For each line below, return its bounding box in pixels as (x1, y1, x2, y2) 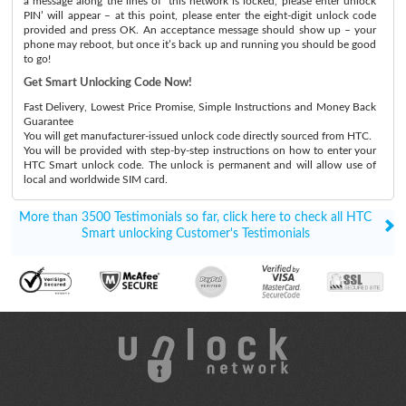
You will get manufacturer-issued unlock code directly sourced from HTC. (23, 130, 372, 141)
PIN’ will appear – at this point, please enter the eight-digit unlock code (23, 9, 377, 21)
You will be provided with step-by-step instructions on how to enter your (23, 144, 377, 156)
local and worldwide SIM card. (23, 173, 168, 185)
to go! (23, 53, 51, 64)
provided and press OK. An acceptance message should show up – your (23, 24, 377, 35)
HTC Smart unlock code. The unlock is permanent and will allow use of (23, 159, 377, 170)
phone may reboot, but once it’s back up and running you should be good (23, 38, 377, 50)
